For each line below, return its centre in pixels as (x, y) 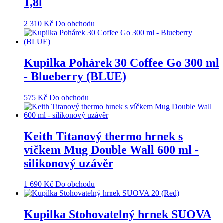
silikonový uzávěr (69, 163)
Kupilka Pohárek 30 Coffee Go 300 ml (121, 62)
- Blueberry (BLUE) (75, 76)
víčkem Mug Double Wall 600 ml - (111, 150)
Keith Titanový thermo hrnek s (103, 136)
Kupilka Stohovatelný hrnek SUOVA (117, 214)
